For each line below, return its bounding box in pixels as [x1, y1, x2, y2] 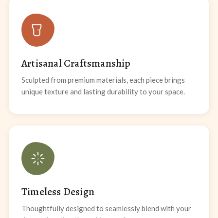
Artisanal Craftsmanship [21, 56, 131, 71]
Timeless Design [21, 185, 94, 199]
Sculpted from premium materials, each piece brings [21, 75, 185, 85]
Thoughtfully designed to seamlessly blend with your [21, 204, 191, 213]
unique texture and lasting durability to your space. [21, 87, 185, 96]
